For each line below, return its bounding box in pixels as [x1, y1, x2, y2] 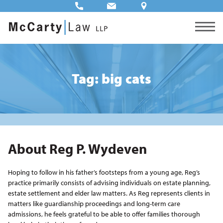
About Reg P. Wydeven [7, 140, 147, 157]
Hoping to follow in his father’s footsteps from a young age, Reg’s [7, 168, 200, 177]
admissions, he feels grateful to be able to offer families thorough [7, 210, 200, 219]
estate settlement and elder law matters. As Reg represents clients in [7, 189, 210, 198]
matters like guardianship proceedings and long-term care [7, 199, 180, 208]
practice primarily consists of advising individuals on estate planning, [7, 178, 211, 187]
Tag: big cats [71, 70, 151, 87]
